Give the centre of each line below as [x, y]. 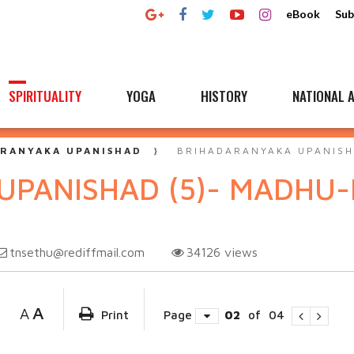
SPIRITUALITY [45, 96]
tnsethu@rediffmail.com [77, 252]
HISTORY [224, 96]
